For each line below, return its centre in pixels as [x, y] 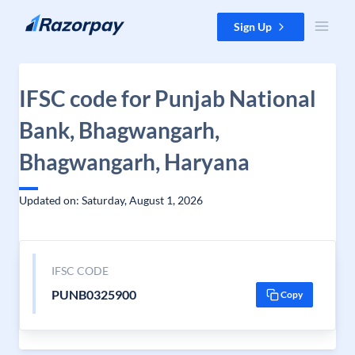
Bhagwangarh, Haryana [134, 162]
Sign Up [253, 27]
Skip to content [50, 20]
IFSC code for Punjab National [168, 98]
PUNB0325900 [94, 294]
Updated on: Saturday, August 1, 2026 [111, 200]
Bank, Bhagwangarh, [119, 130]
